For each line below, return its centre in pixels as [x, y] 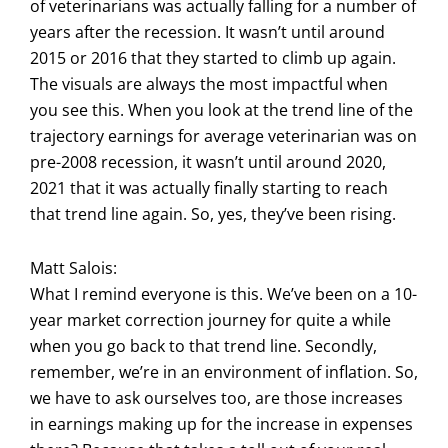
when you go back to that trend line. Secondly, [203, 345]
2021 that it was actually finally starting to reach [209, 187]
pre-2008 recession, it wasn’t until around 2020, [208, 161]
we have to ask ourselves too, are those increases [216, 397]
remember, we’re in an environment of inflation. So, [224, 371]
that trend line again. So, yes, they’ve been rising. [213, 213]
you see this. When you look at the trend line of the [221, 109]
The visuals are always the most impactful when [209, 83]
